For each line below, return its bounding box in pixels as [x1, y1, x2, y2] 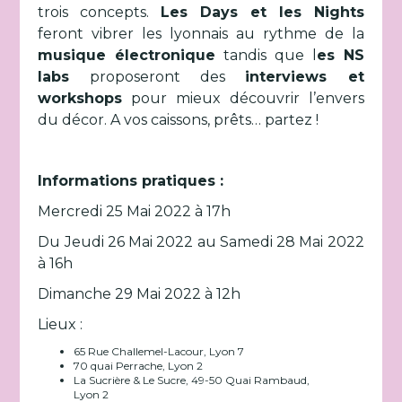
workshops [38, 90, 123, 107]
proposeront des [69, 68, 246, 85]
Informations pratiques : [38, 172, 224, 189]
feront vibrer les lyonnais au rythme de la [38, 25, 364, 42]
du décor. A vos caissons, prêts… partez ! [38, 111, 319, 128]
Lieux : [38, 316, 83, 333]
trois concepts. [38, 4, 162, 21]
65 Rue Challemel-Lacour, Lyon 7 [74, 345, 245, 358]
